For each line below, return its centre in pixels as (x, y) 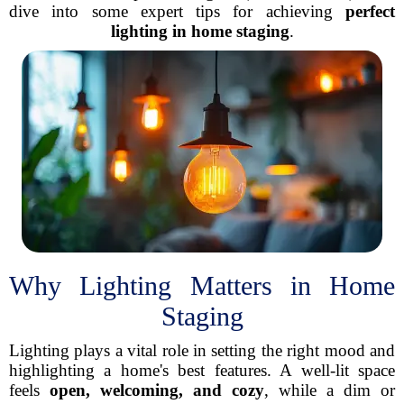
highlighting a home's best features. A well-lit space (202, 370)
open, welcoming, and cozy (157, 390)
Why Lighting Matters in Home (202, 285)
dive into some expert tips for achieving (177, 11)
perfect (370, 11)
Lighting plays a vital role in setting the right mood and (202, 350)
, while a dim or (330, 390)
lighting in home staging (200, 31)
